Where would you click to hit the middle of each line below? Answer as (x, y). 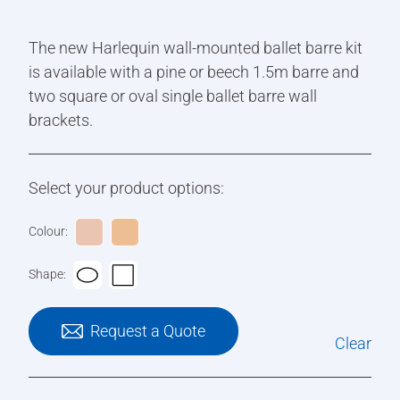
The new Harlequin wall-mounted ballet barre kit (196, 47)
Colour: (48, 232)
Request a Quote (148, 331)
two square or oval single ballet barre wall (173, 96)
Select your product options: (126, 187)
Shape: (47, 275)
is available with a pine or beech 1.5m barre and (194, 71)
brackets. (61, 120)
